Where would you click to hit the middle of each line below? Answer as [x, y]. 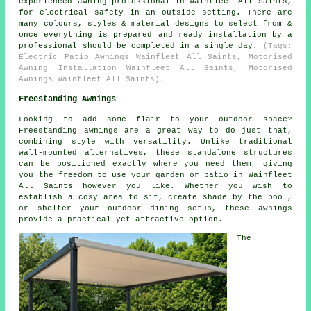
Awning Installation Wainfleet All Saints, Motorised [155, 68]
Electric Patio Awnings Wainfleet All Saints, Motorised [155, 57]
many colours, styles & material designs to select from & [155, 24]
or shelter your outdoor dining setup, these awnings [155, 209]
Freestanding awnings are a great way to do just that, [155, 131]
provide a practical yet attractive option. [121, 220]
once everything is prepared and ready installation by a [155, 35]
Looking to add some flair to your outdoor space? [155, 120]
